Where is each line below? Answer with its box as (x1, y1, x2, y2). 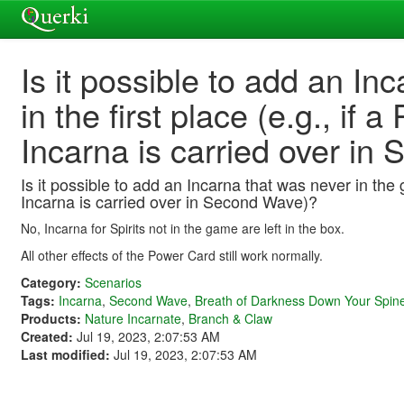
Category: (21, 273, 81, 291)
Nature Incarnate (85, 309, 181, 327)
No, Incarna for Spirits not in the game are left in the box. (21, 219, 344, 237)
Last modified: (21, 345, 110, 363)
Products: (21, 309, 81, 327)
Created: (21, 327, 73, 345)
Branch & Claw (188, 309, 272, 327)
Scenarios (85, 273, 142, 291)
